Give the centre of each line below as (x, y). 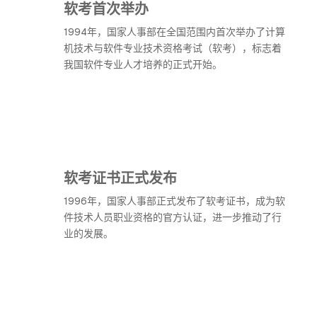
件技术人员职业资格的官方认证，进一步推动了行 (173, 217)
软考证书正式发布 (120, 177)
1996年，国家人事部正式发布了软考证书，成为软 (174, 201)
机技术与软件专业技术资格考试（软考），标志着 (173, 48)
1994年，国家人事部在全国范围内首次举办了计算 (174, 32)
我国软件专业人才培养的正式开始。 (143, 64)
